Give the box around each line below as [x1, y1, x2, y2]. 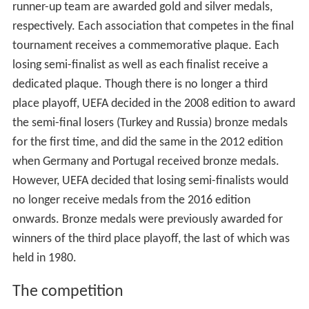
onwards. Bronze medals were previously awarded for [12, 213, 283, 227]
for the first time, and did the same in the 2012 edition [12, 136, 283, 150]
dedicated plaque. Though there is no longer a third [12, 78, 268, 92]
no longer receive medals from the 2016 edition [12, 194, 250, 208]
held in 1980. [12, 252, 77, 266]
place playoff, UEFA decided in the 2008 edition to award [12, 97, 295, 111]
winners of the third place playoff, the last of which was [12, 232, 290, 246]
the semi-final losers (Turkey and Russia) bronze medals [12, 117, 288, 130]
